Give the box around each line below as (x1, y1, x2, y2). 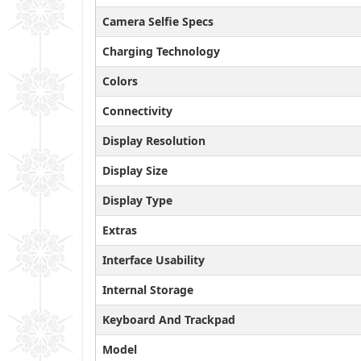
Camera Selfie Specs (102, 13, 214, 29)
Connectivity (102, 102, 172, 118)
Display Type (102, 192, 172, 208)
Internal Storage (102, 281, 193, 297)
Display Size (102, 162, 168, 178)
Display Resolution (102, 132, 205, 148)
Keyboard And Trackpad (102, 311, 235, 327)
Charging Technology (102, 43, 220, 59)
